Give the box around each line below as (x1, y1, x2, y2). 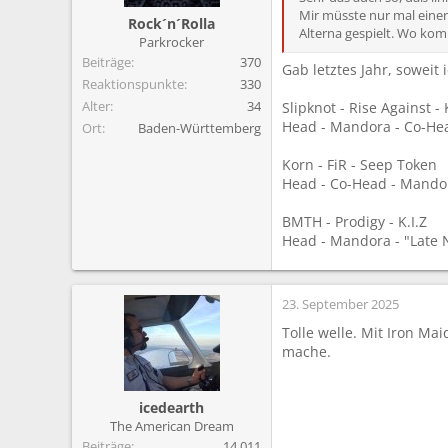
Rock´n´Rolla (128, 14, 215, 34)
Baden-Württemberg (138, 119, 261, 138)
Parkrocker (139, 33, 204, 52)
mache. (282, 342, 331, 362)
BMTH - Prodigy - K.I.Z (282, 212, 427, 232)
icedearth (139, 398, 204, 418)
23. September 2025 (282, 295, 399, 314)
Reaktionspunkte (82, 75, 184, 94)
